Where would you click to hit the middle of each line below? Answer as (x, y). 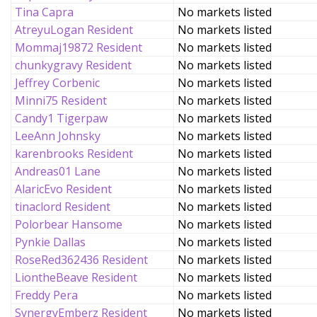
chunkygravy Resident (73, 65)
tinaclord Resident (63, 207)
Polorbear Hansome (69, 224)
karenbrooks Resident (74, 154)
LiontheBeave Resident (76, 277)
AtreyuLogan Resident (74, 30)
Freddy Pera (46, 295)
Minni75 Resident (61, 100)
